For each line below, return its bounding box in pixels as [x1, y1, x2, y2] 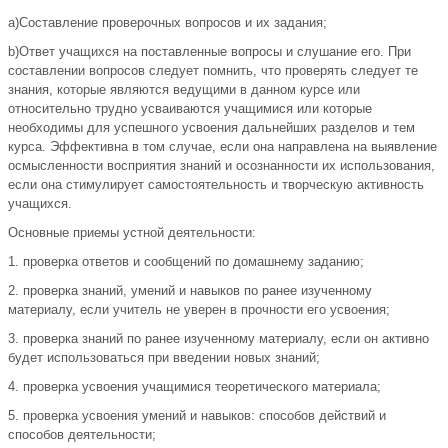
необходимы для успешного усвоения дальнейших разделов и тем [8, 120, 415, 136]
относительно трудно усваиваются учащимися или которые [8, 101, 372, 117]
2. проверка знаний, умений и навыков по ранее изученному [8, 283, 372, 299]
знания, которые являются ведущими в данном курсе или [8, 82, 360, 98]
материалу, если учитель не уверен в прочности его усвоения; [8, 302, 390, 318]
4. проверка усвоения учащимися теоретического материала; [8, 379, 381, 395]
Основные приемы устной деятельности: [8, 225, 256, 241]
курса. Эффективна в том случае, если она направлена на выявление [8, 139, 437, 155]
